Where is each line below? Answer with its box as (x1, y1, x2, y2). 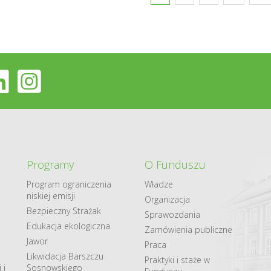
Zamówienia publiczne (145, 224, 232, 235)
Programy (27, 157, 74, 172)
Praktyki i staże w (145, 254, 210, 266)
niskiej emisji (27, 190, 75, 201)
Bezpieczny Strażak (27, 205, 101, 217)
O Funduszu (145, 157, 206, 172)
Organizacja (145, 194, 190, 205)
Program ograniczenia (27, 178, 111, 190)
